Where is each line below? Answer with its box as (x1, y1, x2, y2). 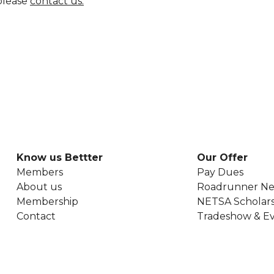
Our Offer (197, 152, 248, 163)
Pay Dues (197, 166, 243, 178)
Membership (17, 196, 78, 207)
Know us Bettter (17, 152, 103, 163)
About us (17, 181, 62, 193)
